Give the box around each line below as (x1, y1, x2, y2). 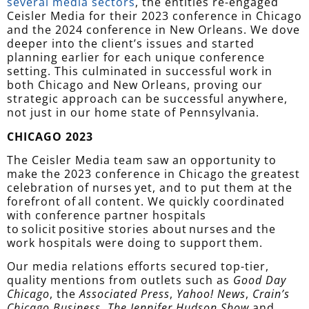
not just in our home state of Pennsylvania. (7, 105, 263, 121)
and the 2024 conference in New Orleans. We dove (7, 22, 300, 38)
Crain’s (252, 286, 290, 302)
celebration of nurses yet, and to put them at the (7, 180, 292, 196)
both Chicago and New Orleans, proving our (7, 77, 263, 93)
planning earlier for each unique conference (7, 50, 265, 66)
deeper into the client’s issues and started (7, 36, 255, 52)
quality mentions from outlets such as (7, 272, 233, 288)
